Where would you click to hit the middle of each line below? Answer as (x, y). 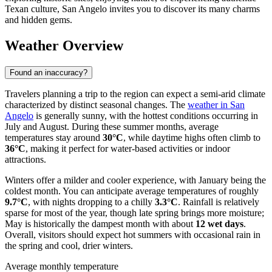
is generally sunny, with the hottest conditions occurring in (146, 115)
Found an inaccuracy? (49, 72)
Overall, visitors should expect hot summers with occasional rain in (133, 234)
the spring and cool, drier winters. (69, 245)
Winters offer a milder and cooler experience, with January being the (135, 180)
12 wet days (219, 223)
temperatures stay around (54, 137)
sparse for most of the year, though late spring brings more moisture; (134, 212)
